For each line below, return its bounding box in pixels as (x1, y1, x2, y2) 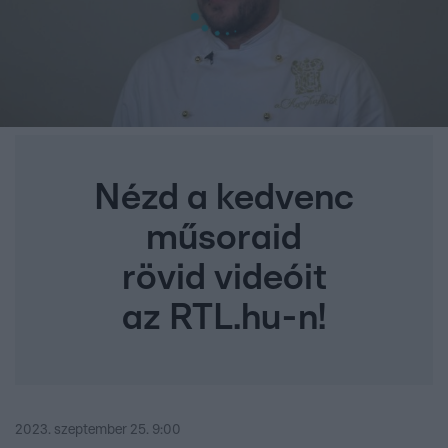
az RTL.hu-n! (122, 300, 326, 337)
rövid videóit (121, 260, 327, 297)
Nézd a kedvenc (94, 180, 354, 217)
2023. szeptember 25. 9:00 (15, 423, 181, 438)
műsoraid (146, 220, 302, 257)
